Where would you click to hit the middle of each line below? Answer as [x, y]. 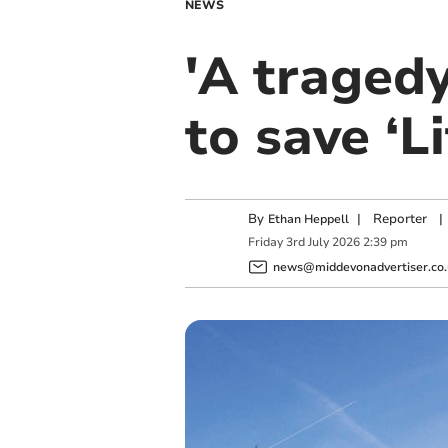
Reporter [399, 219]
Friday [265, 242]
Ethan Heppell [308, 219]
